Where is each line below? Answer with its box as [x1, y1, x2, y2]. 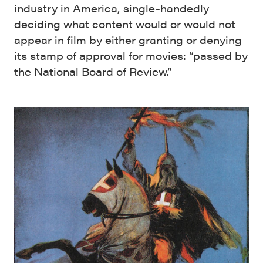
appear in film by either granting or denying [14, 32, 242, 47]
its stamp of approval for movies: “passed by [14, 48, 248, 63]
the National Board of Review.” [14, 64, 172, 79]
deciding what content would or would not [14, 16, 235, 31]
